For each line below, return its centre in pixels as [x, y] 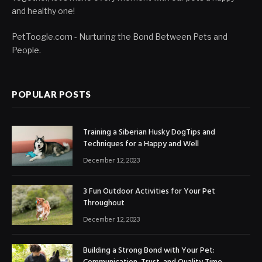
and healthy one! [43, 11]
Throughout [104, 204]
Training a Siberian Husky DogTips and [149, 132]
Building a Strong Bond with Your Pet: [149, 251]
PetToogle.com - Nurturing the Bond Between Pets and [120, 36]
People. [26, 50]
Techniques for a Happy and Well [141, 144]
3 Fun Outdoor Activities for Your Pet [149, 192]
